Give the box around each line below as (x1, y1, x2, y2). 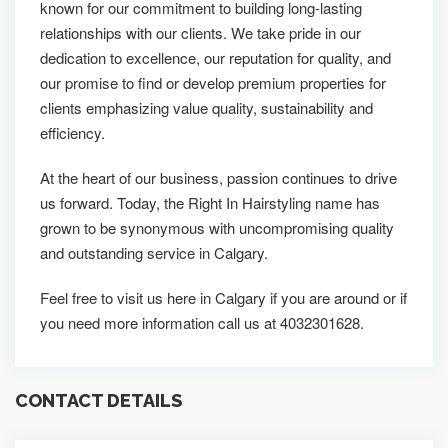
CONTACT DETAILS (15, 389, 182, 411)
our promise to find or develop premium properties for (40, 72, 386, 93)
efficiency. (40, 122, 105, 143)
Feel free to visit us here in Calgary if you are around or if (40, 287, 407, 308)
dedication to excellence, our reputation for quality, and (40, 47, 391, 68)
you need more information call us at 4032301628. (40, 312, 364, 333)
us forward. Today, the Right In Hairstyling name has (40, 192, 380, 213)
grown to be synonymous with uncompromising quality (40, 217, 394, 238)
